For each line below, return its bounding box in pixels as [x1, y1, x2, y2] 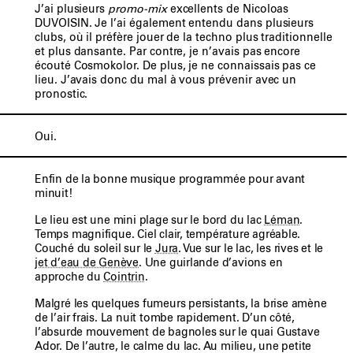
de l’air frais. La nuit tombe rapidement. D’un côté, [35, 311, 295, 324]
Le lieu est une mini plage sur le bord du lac [35, 214, 265, 226]
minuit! [35, 187, 72, 199]
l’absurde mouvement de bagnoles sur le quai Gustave [35, 325, 320, 338]
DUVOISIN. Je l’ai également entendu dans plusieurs [35, 17, 314, 29]
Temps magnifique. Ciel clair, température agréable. [35, 228, 301, 240]
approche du [35, 270, 104, 283]
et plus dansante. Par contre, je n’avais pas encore [35, 45, 301, 58]
